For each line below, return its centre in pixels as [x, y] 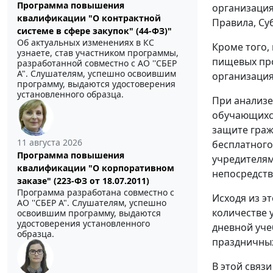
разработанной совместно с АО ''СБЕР [97, 63]
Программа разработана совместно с [96, 193]
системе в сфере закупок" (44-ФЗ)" [94, 31]
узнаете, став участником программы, [98, 53]
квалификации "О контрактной [89, 18]
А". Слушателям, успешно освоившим [97, 74]
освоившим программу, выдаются [89, 213]
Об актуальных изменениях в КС [86, 43]
